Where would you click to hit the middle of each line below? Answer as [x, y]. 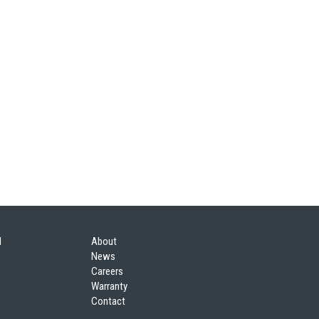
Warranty [110, 287]
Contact [109, 302]
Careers [108, 272]
